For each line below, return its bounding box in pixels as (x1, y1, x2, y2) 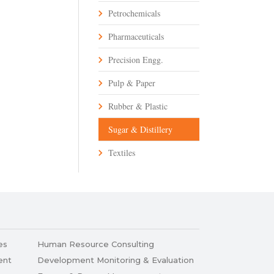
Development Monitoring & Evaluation (37, 255, 194, 265)
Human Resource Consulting (37, 239, 154, 250)
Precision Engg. (108, 54, 163, 66)
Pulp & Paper (108, 77, 155, 89)
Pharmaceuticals (108, 31, 164, 43)
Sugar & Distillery (108, 124, 172, 136)
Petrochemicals (108, 7, 160, 20)
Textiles (108, 147, 135, 159)
